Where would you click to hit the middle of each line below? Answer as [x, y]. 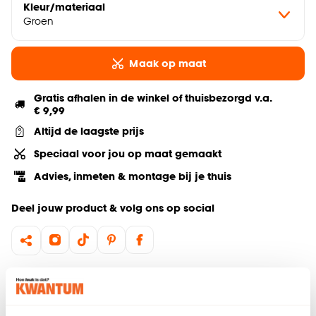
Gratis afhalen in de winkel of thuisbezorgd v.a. [152, 98]
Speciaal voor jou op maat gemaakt [128, 153]
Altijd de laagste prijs [89, 131]
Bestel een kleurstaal [168, 307]
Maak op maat [168, 63]
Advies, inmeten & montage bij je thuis [133, 176]
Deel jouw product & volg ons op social [113, 208]
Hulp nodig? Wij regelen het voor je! [103, 273]
